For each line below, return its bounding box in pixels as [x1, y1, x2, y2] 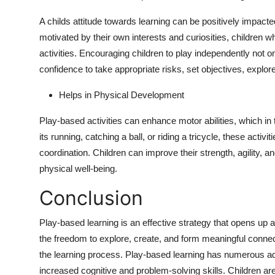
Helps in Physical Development [59, 90, 184, 101]
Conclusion [39, 186, 143, 211]
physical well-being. [39, 163, 117, 174]
